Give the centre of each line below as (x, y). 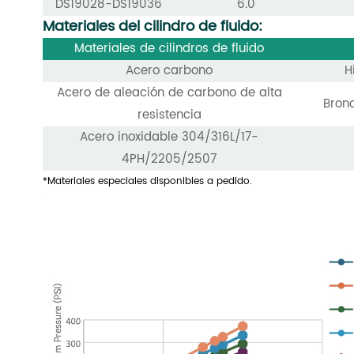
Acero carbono (169, 71)
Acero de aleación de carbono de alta (169, 93)
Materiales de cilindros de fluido (169, 49)
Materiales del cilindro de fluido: (152, 27)
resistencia (169, 115)
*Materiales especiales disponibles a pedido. (147, 182)
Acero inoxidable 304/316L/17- (169, 137)
